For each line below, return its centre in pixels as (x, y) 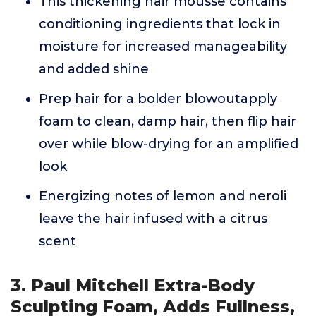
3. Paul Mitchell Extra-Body (133, 286)
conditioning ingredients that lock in (160, 24)
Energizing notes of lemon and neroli (163, 196)
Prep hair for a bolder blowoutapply (158, 99)
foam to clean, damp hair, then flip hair (168, 122)
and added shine (94, 69)
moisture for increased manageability (163, 47)
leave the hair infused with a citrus (153, 219)
